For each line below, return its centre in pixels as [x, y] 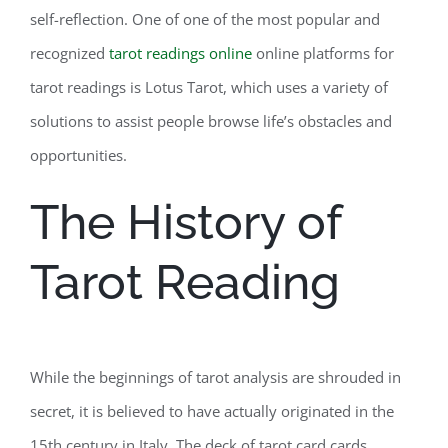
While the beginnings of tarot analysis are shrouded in [215, 377]
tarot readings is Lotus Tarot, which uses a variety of [209, 87]
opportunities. [78, 155]
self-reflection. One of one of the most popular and [205, 19]
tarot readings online [180, 53]
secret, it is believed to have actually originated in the [212, 411]
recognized [69, 53]
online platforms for [323, 53]
